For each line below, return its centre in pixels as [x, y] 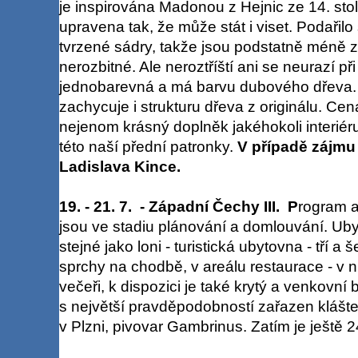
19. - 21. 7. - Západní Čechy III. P [178, 206]
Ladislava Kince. [119, 166]
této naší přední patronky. [148, 146]
